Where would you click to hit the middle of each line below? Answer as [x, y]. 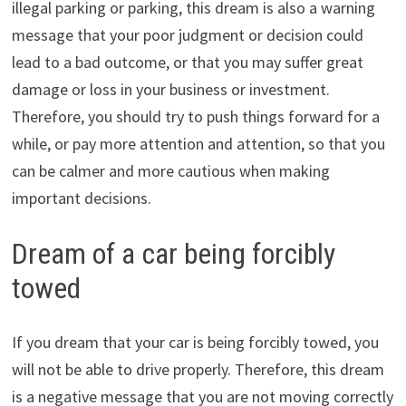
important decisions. [81, 198]
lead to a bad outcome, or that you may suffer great [187, 62]
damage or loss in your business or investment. [170, 89]
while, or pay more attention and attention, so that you [198, 143]
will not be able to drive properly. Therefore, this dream [198, 370]
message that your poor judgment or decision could [187, 34]
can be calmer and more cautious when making [170, 170]
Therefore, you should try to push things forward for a [195, 116]
